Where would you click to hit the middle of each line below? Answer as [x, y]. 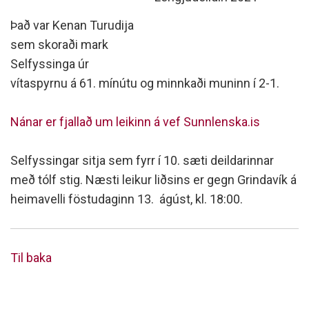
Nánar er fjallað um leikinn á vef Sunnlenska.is [135, 122]
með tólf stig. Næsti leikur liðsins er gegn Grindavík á [153, 180]
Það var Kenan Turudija [72, 25]
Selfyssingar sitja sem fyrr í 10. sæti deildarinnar [142, 160]
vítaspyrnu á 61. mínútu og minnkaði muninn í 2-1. [145, 83]
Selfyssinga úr [50, 64]
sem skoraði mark [59, 44]
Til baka [31, 258]
